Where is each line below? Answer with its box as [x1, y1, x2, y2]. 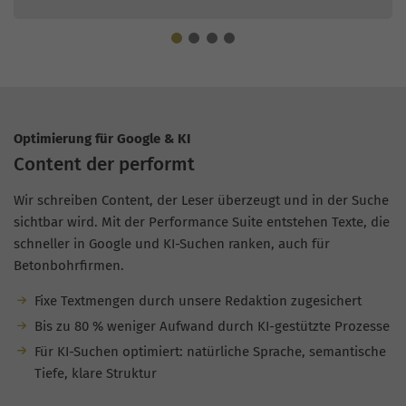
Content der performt [14, 153, 195, 176]
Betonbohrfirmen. [14, 257, 124, 275]
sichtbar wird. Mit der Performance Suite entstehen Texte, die [14, 214, 390, 231]
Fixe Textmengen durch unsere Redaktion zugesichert [34, 293, 362, 310]
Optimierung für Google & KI [14, 130, 190, 147]
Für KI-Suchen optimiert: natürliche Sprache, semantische [34, 343, 386, 360]
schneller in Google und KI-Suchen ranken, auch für [14, 236, 330, 253]
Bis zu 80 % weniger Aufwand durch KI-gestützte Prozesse [34, 317, 390, 334]
